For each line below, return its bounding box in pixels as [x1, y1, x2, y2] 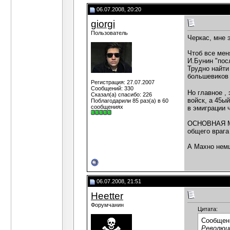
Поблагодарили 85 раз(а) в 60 [91, 98, 168, 104]
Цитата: [198, 206, 218, 213]
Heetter [91, 190, 123, 201]
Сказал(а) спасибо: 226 [91, 91, 152, 98]
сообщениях [91, 104, 123, 110]
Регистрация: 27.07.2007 [91, 79, 155, 85]
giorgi [91, 18, 115, 29]
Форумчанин [91, 202, 124, 208]
